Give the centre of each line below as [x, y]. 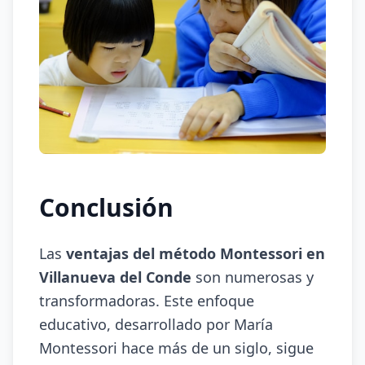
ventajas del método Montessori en [196, 253]
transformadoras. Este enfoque [147, 301]
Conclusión [106, 207]
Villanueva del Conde [115, 277]
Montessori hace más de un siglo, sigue [176, 348]
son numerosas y [253, 277]
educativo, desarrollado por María [156, 324]
